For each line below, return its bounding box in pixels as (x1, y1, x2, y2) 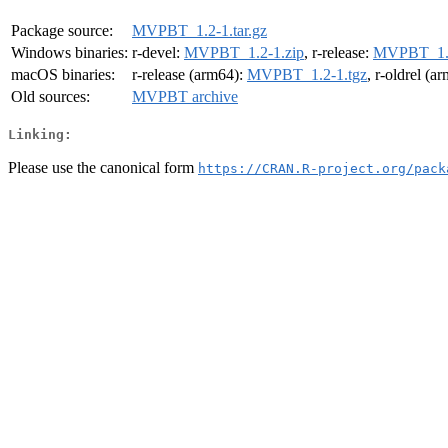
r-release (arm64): (132, 66, 247, 84)
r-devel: (132, 44, 184, 62)
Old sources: (11, 88, 90, 106)
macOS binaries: (11, 66, 115, 84)
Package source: (11, 22, 113, 40)
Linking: (8, 126, 72, 142)
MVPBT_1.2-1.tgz (247, 66, 367, 84)
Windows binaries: (11, 44, 128, 62)
